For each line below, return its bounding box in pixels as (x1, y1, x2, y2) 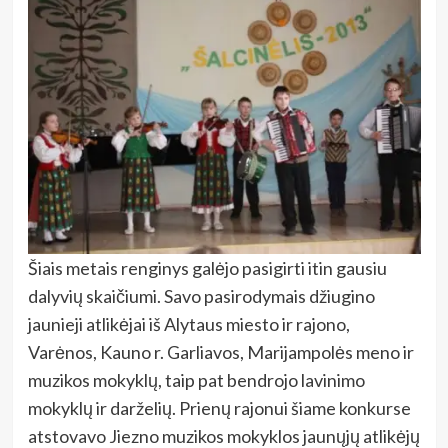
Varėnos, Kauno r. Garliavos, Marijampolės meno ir (27, 340, 414, 363)
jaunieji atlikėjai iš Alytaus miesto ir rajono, (27, 312, 350, 335)
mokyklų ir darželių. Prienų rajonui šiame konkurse (27, 396, 411, 419)
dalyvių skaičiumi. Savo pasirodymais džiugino (27, 284, 375, 307)
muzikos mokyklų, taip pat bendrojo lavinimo (27, 368, 365, 391)
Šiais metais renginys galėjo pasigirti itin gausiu (27, 256, 387, 279)
